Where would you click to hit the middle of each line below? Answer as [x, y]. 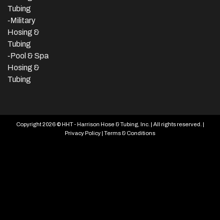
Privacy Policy [83, 133]
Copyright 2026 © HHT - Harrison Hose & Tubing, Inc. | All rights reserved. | [110, 124]
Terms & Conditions [130, 133]
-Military [21, 20]
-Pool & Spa [28, 55]
